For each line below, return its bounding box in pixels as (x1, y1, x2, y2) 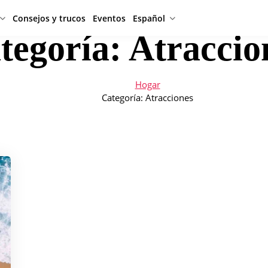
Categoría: (102, 92, 145, 103)
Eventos (93, 12, 126, 24)
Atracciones (145, 92, 193, 103)
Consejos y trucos (13, 12, 86, 24)
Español (133, 12, 166, 24)
